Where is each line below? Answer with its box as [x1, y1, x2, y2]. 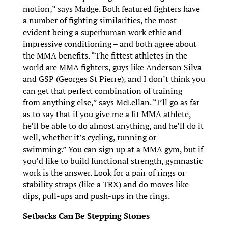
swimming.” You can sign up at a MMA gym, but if [22, 144, 203, 155]
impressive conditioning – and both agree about [22, 38, 196, 50]
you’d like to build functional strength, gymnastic [22, 155, 203, 167]
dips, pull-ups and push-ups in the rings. [22, 190, 170, 202]
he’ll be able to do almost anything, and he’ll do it [22, 120, 204, 132]
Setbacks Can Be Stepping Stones [22, 210, 150, 222]
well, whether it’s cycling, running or [22, 132, 156, 144]
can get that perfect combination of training [22, 85, 182, 97]
